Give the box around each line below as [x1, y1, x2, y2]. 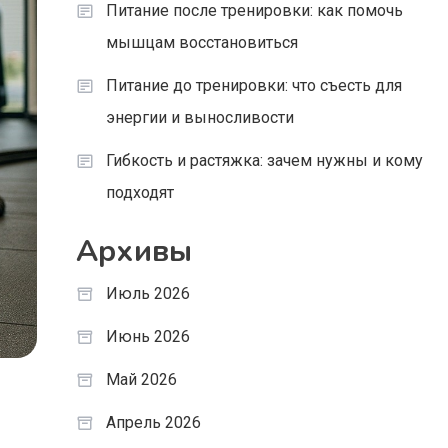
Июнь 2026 [105, 327, 190, 346]
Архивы [75, 231, 192, 272]
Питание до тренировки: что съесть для [105, 76, 402, 95]
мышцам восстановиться [105, 33, 298, 52]
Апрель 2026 [105, 413, 201, 432]
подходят [105, 183, 174, 202]
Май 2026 [105, 370, 177, 389]
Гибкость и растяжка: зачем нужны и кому [105, 151, 423, 170]
